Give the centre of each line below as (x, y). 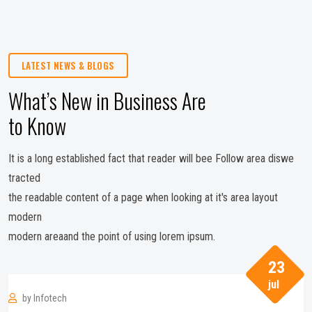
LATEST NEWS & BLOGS (68, 65)
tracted (24, 178)
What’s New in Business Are (107, 100)
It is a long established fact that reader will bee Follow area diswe (151, 158)
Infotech (50, 298)
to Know (37, 125)
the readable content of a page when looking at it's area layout (143, 197)
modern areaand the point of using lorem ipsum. (112, 236)
